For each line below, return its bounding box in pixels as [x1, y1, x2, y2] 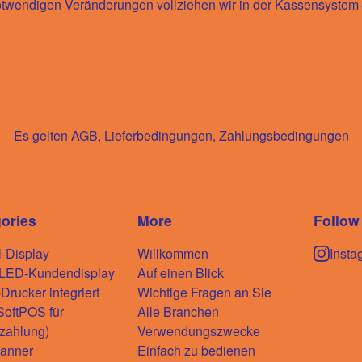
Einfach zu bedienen [137, 340, 255, 360]
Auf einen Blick [137, 263, 224, 282]
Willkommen [137, 243, 208, 263]
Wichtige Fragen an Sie [137, 282, 271, 301]
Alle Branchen [137, 301, 219, 321]
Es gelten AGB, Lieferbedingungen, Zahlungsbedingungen [13, 125, 349, 145]
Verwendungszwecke [137, 321, 260, 340]
